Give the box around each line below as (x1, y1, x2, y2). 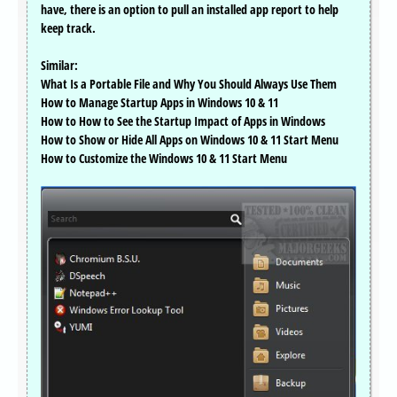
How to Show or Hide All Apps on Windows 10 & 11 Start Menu (41, 131, 339, 149)
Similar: (41, 57, 78, 74)
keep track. (41, 19, 96, 37)
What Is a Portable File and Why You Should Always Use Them (41, 75, 337, 93)
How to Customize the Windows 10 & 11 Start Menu (41, 150, 287, 167)
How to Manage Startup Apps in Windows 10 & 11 (41, 94, 278, 112)
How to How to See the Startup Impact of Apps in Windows (41, 113, 325, 130)
